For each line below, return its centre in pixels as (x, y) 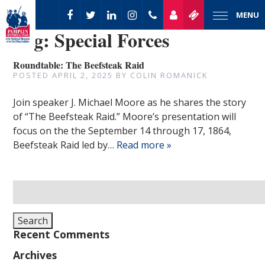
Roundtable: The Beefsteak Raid (79, 65)
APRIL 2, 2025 (83, 75)
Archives (35, 255)
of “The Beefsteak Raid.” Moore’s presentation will (125, 117)
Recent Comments (62, 234)
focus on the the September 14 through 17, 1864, (122, 131)
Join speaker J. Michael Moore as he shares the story (130, 102)
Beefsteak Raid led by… (65, 145)
